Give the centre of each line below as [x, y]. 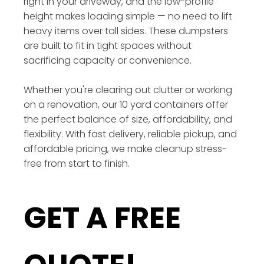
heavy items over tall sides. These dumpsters [126, 31]
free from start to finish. [77, 163]
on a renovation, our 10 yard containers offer [126, 104]
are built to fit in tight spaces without [108, 45]
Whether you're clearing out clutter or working [128, 90]
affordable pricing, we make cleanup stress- [125, 148]
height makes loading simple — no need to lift [128, 16]
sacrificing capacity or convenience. [108, 60]
